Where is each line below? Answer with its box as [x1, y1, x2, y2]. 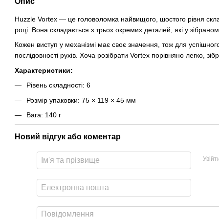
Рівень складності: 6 [26, 81, 90, 89]
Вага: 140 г [26, 110, 61, 119]
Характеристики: [15, 66, 73, 74]
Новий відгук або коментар [15, 132, 121, 141]
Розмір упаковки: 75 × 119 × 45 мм [26, 96, 136, 104]
